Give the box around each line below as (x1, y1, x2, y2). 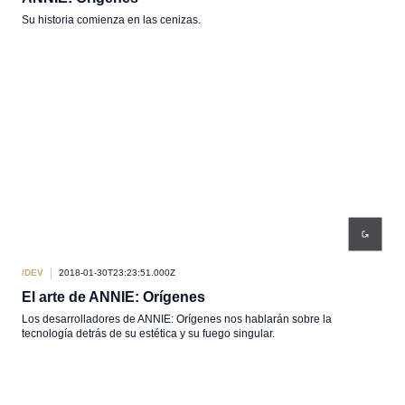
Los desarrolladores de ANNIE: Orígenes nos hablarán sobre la (22, 313, 332, 325)
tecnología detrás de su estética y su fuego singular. (22, 327, 275, 340)
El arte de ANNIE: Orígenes (22, 289, 205, 305)
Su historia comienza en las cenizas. (22, 14, 201, 26)
